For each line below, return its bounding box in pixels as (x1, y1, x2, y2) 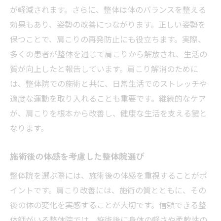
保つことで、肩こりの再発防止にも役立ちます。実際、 (10, 33, 206, 45)
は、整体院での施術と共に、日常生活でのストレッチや (10, 77, 207, 89)
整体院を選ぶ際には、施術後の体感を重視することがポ (10, 169, 207, 181)
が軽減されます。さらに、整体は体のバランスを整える (10, 3, 206, 15)
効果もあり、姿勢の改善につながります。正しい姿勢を (10, 18, 206, 30)
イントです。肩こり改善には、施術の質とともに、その (10, 184, 206, 196)
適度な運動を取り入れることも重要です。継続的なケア (10, 92, 206, 104)
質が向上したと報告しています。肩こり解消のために (10, 62, 198, 74)
